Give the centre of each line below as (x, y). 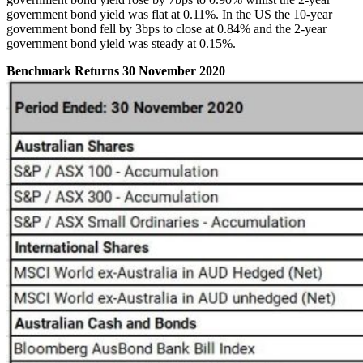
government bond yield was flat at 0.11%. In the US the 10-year (169, 15)
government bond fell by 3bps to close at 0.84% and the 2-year (167, 29)
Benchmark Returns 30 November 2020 (116, 71)
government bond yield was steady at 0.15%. (121, 44)
